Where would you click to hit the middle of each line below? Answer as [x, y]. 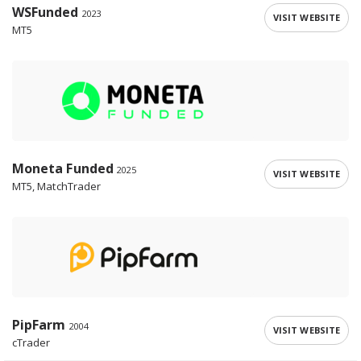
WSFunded [46, 12]
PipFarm [39, 324]
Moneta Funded [63, 168]
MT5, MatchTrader [57, 186]
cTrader [31, 342]
